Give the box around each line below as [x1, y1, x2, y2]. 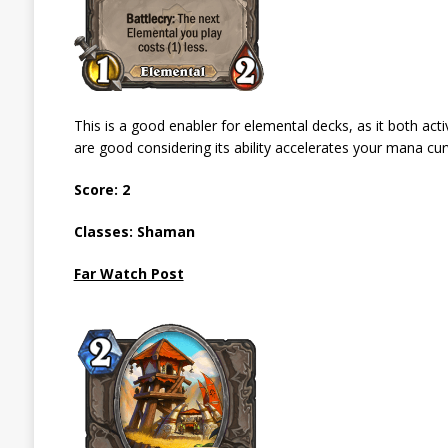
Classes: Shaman [73, 221, 195, 241]
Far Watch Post [73, 263, 184, 283]
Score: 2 [73, 179, 130, 199]
